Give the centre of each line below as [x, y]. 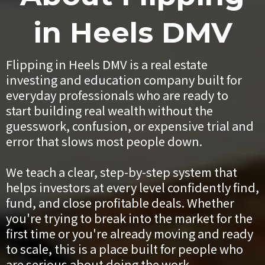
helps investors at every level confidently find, [132, 187]
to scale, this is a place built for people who [125, 248]
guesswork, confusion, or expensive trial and [130, 125]
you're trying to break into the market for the [129, 218]
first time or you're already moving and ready [130, 233]
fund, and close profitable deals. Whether [120, 202]
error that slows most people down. [104, 141]
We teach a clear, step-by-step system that [122, 172]
